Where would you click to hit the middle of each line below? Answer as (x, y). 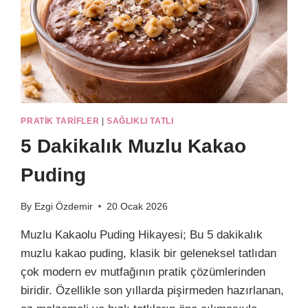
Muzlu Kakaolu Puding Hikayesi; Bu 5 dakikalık (142, 234)
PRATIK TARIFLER (60, 121)
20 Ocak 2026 (137, 206)
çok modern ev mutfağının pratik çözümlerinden (143, 272)
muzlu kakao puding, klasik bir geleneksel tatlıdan (149, 253)
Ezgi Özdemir (63, 206)
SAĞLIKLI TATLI (140, 121)
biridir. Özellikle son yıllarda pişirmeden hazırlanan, (153, 290)
